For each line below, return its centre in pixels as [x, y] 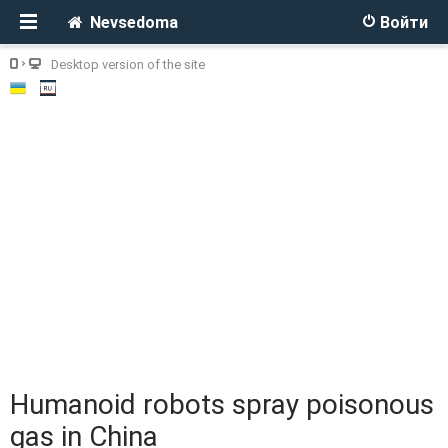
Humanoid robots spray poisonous [222, 404]
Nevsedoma [134, 22]
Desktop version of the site [128, 64]
